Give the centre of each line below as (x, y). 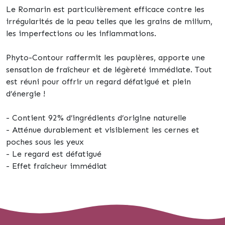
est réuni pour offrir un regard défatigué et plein (98, 82)
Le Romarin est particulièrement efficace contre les (105, 9)
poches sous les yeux (45, 142)
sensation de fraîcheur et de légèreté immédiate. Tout (109, 70)
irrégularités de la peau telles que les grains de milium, (109, 21)
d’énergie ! (26, 94)
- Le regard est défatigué (54, 154)
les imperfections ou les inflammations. (81, 33)
